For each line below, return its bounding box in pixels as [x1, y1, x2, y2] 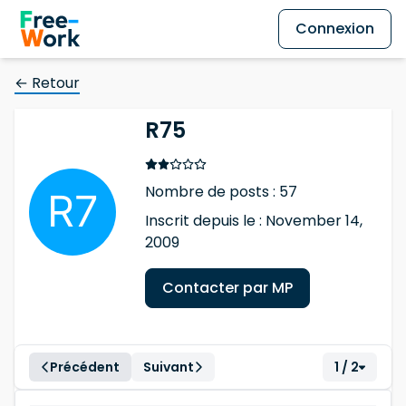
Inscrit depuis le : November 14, [145, 210, 362, 231]
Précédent [50, 358, 120, 376]
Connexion [295, 18, 374, 39]
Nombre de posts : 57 [145, 181, 297, 202]
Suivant [143, 358, 194, 376]
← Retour [14, 72, 80, 93]
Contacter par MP [162, 277, 293, 298]
